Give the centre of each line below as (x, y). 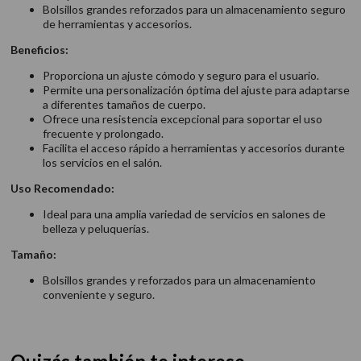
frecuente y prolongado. (103, 133)
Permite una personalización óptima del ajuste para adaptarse (196, 90)
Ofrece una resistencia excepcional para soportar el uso (182, 119)
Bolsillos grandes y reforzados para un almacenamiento (179, 280)
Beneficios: (39, 50)
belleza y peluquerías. (95, 228)
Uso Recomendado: (62, 188)
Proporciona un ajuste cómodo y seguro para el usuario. (180, 75)
